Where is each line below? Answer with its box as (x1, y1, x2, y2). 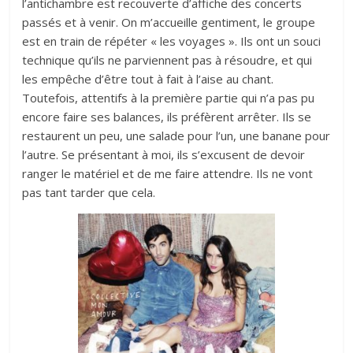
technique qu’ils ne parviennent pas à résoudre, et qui (22, 52, 313, 69)
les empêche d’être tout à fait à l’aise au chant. (22, 71, 274, 87)
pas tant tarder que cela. (22, 184, 156, 201)
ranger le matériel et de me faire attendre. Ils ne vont (22, 165, 314, 182)
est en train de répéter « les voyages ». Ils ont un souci (22, 33, 321, 50)
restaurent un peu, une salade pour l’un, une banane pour (22, 128, 331, 144)
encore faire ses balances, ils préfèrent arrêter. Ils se (22, 109, 312, 125)
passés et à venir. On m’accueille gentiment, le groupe (22, 14, 316, 31)
